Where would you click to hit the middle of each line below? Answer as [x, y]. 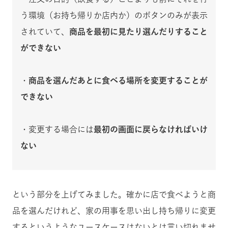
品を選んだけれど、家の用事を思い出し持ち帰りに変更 [114, 210]
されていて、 [45, 31]
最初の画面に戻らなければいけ [151, 129]
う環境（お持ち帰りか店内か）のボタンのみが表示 [114, 15]
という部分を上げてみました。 [69, 194]
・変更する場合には [57, 129]
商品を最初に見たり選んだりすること [138, 31]
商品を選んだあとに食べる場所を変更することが [118, 80]
